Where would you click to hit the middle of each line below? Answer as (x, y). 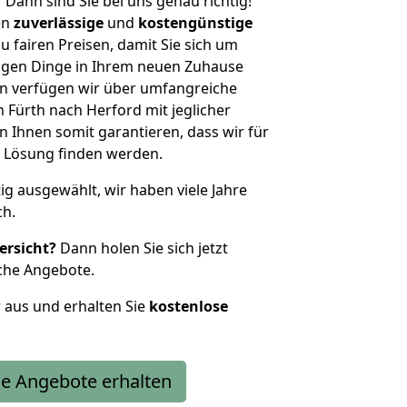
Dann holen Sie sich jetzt (142, 248)
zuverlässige (59, 23)
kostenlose (189, 306)
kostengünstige (195, 23)
